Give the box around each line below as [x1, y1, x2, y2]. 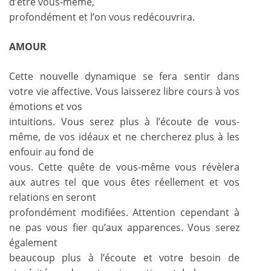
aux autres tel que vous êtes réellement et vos [9, 175, 240, 189]
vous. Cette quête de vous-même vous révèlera [9, 160, 240, 174]
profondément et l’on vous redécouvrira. [9, 10, 195, 24]
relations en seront [9, 190, 96, 204]
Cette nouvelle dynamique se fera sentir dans [9, 69, 240, 83]
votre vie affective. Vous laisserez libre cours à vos [9, 84, 240, 98]
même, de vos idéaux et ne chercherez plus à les [9, 129, 240, 143]
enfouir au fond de [9, 145, 94, 158]
